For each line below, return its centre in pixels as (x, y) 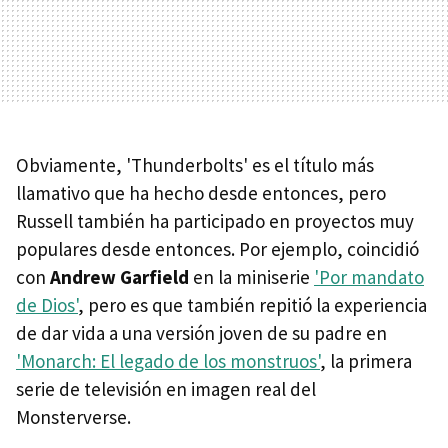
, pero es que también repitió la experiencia (252, 305)
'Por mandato (369, 277)
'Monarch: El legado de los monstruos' (168, 361)
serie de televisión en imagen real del (166, 389)
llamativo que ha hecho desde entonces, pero (201, 193)
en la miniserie (251, 277)
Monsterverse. (73, 417)
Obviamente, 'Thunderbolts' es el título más (195, 165)
